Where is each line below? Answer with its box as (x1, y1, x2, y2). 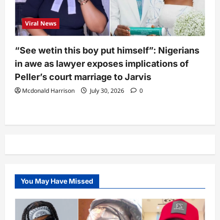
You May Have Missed (21, 177, 93, 186)
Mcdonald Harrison (22, 86, 75, 95)
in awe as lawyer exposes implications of (15, 58, 189, 69)
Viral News (25, 19, 56, 28)
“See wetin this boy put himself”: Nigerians (15, 45, 199, 56)
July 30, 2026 (88, 86, 126, 95)
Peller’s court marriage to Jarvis (15, 72, 151, 82)
